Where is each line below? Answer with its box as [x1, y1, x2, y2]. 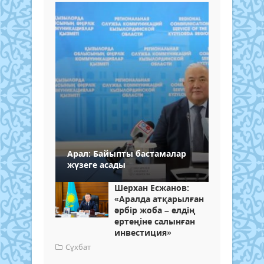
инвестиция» [114, 226, 171, 238]
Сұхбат [65, 241, 91, 252]
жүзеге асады [67, 159, 126, 170]
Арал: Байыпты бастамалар [67, 147, 186, 159]
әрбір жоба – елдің [114, 204, 195, 216]
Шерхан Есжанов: [114, 181, 189, 193]
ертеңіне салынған [114, 215, 195, 227]
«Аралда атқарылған [114, 193, 204, 204]
